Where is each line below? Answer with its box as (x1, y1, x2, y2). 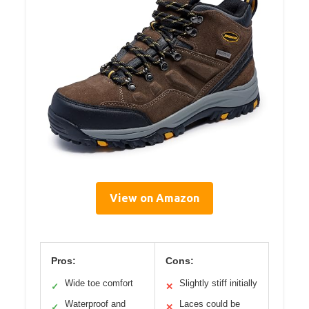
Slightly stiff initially (179, 278, 257, 289)
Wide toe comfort (65, 278, 133, 289)
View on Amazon (110, 192, 199, 205)
